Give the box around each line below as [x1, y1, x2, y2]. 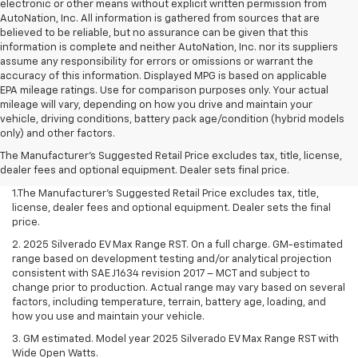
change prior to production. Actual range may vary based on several [12, 282, 345, 293]
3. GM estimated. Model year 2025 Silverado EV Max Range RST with [12, 333, 339, 344]
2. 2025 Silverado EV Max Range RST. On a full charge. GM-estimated [12, 239, 343, 250]
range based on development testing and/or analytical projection [12, 253, 332, 265]
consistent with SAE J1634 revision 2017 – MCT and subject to [12, 268, 310, 279]
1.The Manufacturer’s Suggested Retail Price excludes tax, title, [12, 188, 319, 199]
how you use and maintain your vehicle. [12, 311, 205, 322]
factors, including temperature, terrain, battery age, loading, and [12, 296, 326, 308]
